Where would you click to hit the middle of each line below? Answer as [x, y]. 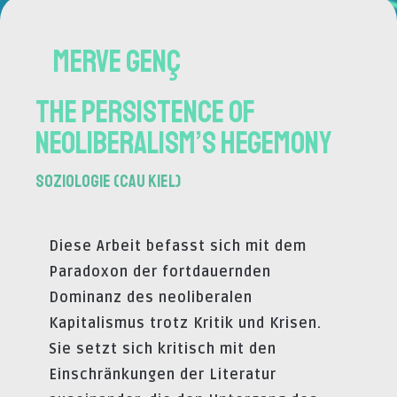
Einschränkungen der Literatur [163, 375]
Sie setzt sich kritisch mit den [163, 350]
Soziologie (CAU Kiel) [108, 181]
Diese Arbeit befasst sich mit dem [178, 247]
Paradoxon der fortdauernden [160, 272]
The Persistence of [145, 112]
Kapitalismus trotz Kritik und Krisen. [185, 324]
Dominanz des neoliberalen [151, 298]
